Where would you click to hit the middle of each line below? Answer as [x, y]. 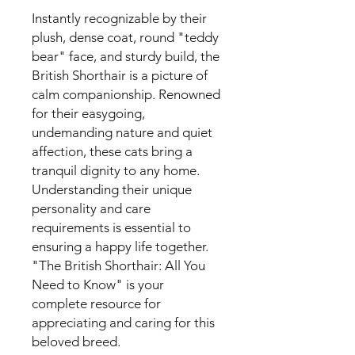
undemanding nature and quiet [122, 132]
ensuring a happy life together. [120, 246]
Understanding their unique [112, 189]
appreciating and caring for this [123, 322]
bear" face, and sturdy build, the [126, 56]
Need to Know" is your [98, 284]
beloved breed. [76, 341]
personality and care [91, 208]
